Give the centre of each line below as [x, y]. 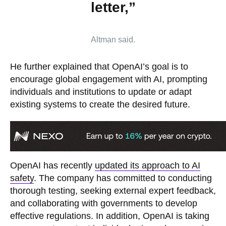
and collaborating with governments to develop [104, 203]
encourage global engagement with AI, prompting [109, 79]
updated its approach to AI [148, 165]
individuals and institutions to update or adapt [101, 92]
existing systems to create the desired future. [100, 104]
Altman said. [113, 39]
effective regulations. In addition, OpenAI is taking [110, 216]
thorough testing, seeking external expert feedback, [113, 190]
